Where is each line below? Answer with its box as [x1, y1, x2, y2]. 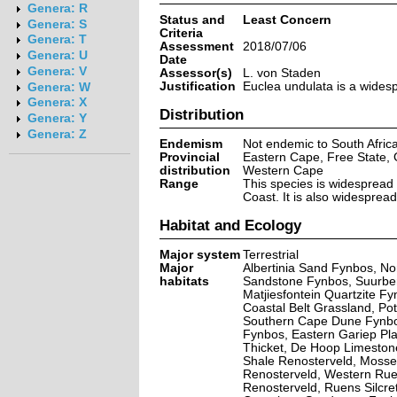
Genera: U [27, 49, 88, 63]
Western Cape [242, 163, 323, 177]
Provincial [159, 150, 220, 164]
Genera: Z [27, 127, 87, 141]
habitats [159, 274, 209, 288]
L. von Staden [242, 66, 321, 80]
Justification [159, 79, 236, 93]
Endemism [159, 136, 222, 151]
